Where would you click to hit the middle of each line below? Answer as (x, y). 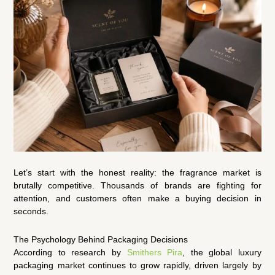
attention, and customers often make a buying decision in (137, 199)
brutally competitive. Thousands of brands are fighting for (137, 186)
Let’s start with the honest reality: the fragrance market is (137, 173)
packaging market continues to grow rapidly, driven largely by (137, 265)
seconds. (31, 211)
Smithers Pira (155, 252)
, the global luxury (222, 252)
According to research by (70, 252)
